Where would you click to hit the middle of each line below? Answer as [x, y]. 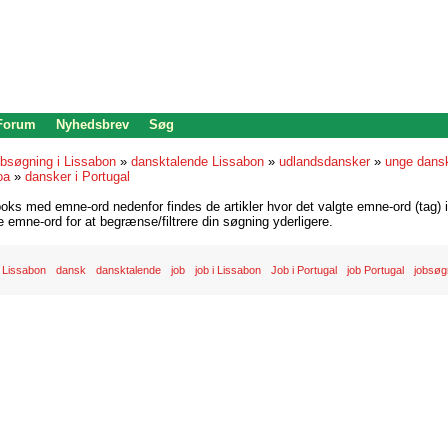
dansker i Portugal [77, 176]
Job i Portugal [304, 270]
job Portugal [375, 270]
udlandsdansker [324, 161]
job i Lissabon [228, 270]
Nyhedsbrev [92, 124]
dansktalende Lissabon [197, 161]
